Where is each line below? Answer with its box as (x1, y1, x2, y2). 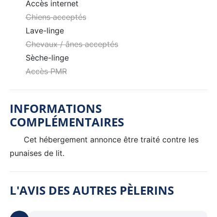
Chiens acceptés (25, 12, 86, 22)
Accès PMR (25, 66, 67, 76)
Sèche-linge (25, 52, 69, 62)
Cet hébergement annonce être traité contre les (21, 134, 199, 144)
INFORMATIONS (10, 100, 102, 116)
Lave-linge (25, 25, 64, 35)
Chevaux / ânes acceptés (25, 39, 118, 49)
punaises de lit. (10, 148, 64, 158)
